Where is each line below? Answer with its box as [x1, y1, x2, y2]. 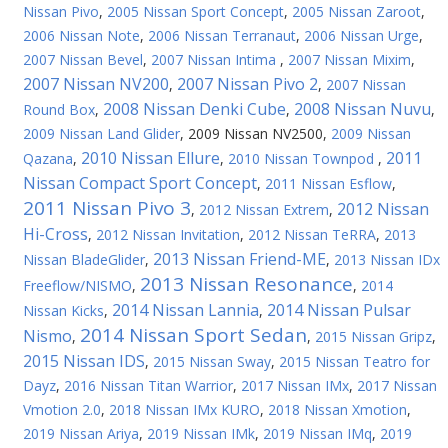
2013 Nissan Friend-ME [153, 248, 326, 270]
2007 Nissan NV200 [23, 73, 169, 95]
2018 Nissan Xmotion [268, 400, 407, 419]
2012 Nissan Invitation [96, 225, 240, 244]
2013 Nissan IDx [334, 250, 440, 269]
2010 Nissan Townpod [228, 149, 378, 168]
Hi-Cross [23, 223, 88, 245]
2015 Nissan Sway [153, 352, 271, 371]
